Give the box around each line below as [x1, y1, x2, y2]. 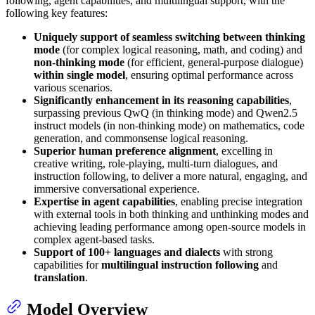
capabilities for [34, 258, 101, 271]
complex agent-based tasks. [34, 233, 155, 245]
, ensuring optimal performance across [125, 68, 293, 81]
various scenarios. [34, 81, 112, 94]
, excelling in [216, 144, 273, 157]
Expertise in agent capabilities [34, 195, 175, 207]
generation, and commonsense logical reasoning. [34, 131, 248, 144]
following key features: [6, 6, 108, 19]
